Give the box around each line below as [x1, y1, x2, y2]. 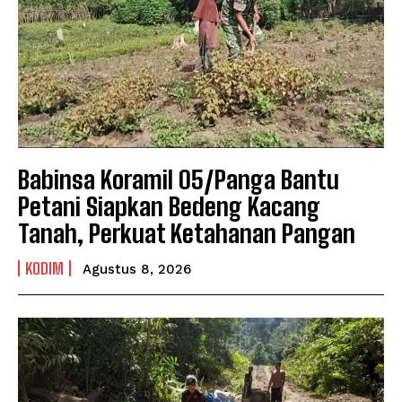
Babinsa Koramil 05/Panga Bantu [18, 163, 339, 195]
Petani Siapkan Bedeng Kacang [18, 190, 320, 222]
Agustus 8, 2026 [83, 260, 191, 277]
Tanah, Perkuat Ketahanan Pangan [18, 217, 355, 249]
